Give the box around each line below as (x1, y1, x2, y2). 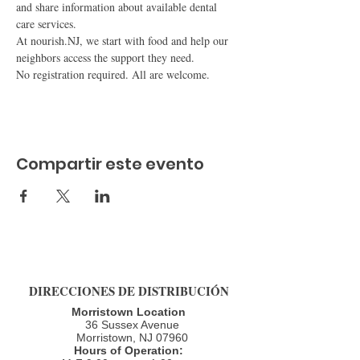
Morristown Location (72, 305, 186, 318)
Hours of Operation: (74, 344, 183, 357)
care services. (16, 16, 76, 31)
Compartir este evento (16, 153, 204, 175)
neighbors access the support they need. (16, 50, 194, 65)
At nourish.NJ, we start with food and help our (16, 33, 231, 48)
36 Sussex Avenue (78, 318, 179, 331)
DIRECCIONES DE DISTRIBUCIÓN (28, 282, 229, 300)
